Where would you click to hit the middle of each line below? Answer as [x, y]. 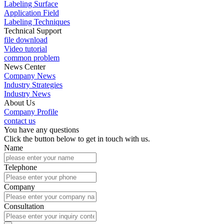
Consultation [24, 206]
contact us [20, 120]
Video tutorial [25, 48]
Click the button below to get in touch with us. [77, 138]
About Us [19, 102]
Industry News [27, 93]
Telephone [20, 167]
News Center [25, 66]
